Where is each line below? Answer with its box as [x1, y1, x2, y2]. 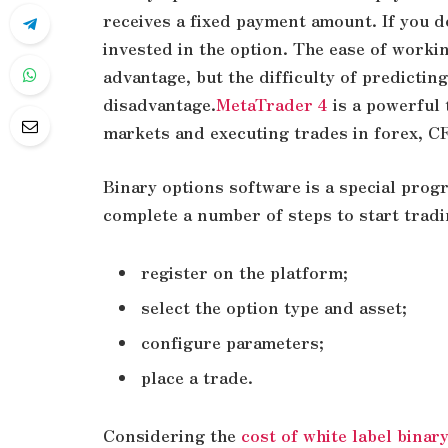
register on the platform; [141, 259, 348, 284]
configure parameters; [141, 330, 324, 355]
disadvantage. [103, 92, 216, 117]
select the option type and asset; [141, 294, 407, 319]
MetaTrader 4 [216, 92, 328, 117]
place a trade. [141, 365, 253, 390]
